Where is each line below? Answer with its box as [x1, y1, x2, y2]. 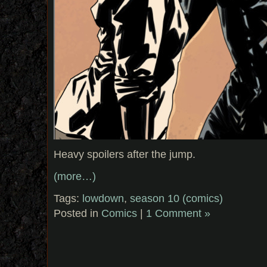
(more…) [54, 169, 96, 182]
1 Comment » [146, 206, 210, 219]
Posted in [54, 206, 101, 219]
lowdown [82, 191, 124, 204]
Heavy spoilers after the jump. [54, 147, 195, 160]
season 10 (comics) [130, 191, 223, 204]
